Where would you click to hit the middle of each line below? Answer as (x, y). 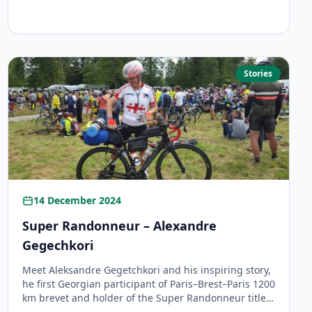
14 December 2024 (77, 200)
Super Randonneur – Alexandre (119, 226)
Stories (258, 73)
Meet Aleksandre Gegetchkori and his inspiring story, (146, 270)
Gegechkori (57, 245)
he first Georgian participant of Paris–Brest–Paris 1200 (148, 284)
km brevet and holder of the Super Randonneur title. (145, 298)
